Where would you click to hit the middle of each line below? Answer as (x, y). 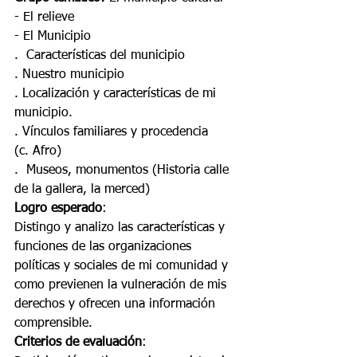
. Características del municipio (100, 56)
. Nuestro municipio (69, 75)
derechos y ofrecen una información (117, 304)
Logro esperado (58, 209)
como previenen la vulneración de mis (122, 285)
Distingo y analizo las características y (122, 228)
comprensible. (53, 324)
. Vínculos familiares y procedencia (111, 132)
